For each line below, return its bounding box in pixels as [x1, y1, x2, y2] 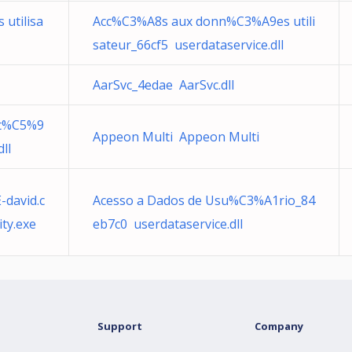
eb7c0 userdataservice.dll [93, 215, 243, 233]
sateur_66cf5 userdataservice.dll [93, 36, 284, 53]
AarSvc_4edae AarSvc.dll [93, 76, 234, 93]
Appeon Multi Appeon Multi [93, 128, 259, 145]
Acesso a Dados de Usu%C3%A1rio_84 [93, 192, 315, 209]
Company [255, 319, 303, 333]
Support [97, 319, 142, 333]
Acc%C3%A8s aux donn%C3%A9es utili [93, 13, 315, 30]
